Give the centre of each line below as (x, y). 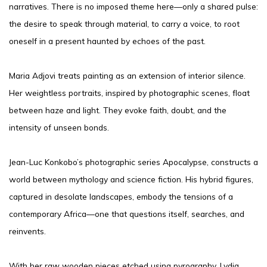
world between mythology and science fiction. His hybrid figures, (131, 179)
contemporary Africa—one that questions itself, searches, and (127, 213)
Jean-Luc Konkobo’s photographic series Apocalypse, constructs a (133, 162)
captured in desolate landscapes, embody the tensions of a (121, 196)
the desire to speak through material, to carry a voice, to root (124, 23)
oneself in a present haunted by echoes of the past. (107, 41)
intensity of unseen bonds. (59, 127)
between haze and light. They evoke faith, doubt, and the (118, 110)
